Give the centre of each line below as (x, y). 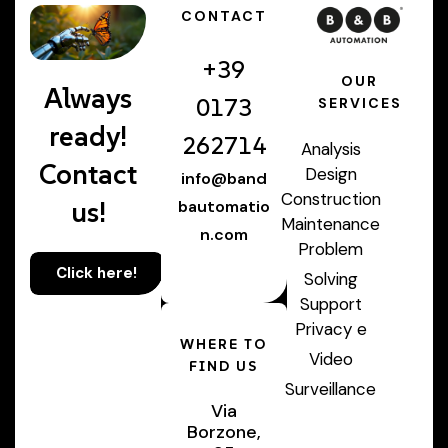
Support (330, 304)
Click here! (96, 272)
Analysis (330, 149)
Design (330, 174)
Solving (330, 279)
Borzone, (223, 432)
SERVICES (359, 103)
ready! (88, 136)
